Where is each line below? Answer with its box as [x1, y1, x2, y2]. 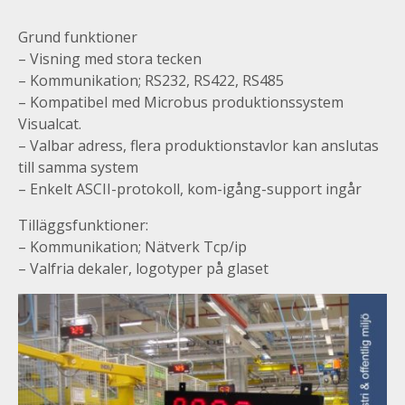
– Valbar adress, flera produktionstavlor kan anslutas [18, 135, 379, 155]
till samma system [18, 156, 138, 177]
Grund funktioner [18, 26, 137, 47]
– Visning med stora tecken [18, 48, 202, 69]
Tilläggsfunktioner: [18, 214, 148, 235]
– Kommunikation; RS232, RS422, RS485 [18, 70, 284, 90]
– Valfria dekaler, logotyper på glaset [18, 258, 268, 278]
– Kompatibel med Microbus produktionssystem [18, 91, 344, 112]
